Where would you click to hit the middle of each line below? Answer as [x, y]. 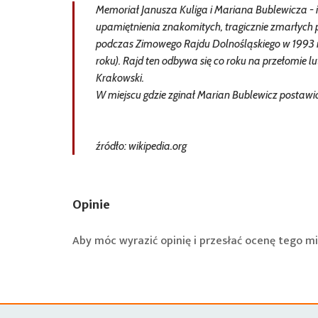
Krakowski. [120, 78]
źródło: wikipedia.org [141, 146]
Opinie [91, 204]
